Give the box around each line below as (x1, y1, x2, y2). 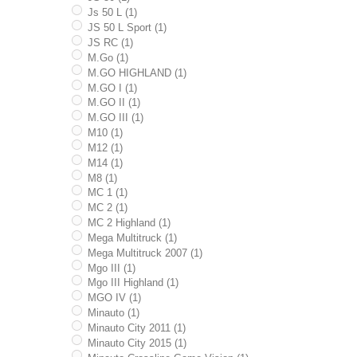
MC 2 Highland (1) (87, 217, 171, 229)
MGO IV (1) (87, 292, 141, 304)
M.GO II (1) (87, 96, 140, 109)
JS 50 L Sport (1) (87, 22, 167, 34)
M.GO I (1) (87, 81, 137, 94)
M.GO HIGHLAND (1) (87, 66, 186, 79)
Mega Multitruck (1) (87, 231, 177, 244)
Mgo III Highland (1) (87, 277, 178, 289)
